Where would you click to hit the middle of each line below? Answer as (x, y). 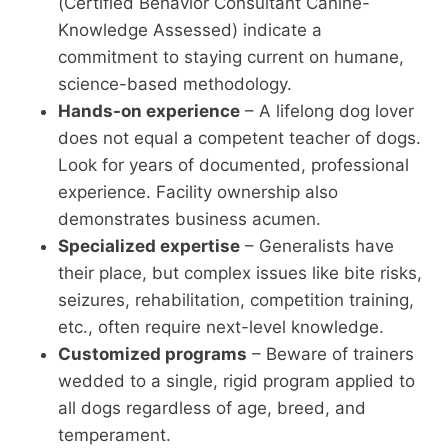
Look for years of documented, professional (233, 164)
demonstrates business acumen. (189, 218)
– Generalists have (317, 245)
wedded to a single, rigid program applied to (236, 380)
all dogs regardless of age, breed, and (212, 407)
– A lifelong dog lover (327, 110)
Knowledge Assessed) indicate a (190, 29)
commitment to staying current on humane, (231, 56)
